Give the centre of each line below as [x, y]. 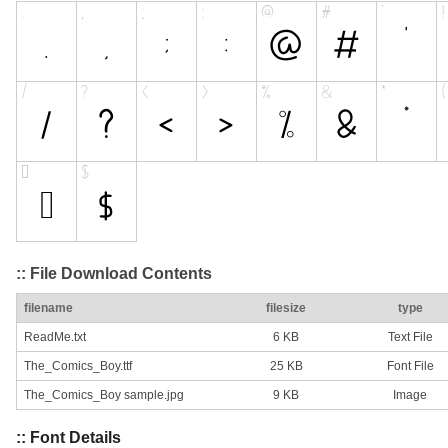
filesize [286, 308]
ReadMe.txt [55, 337]
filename [48, 308]
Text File [410, 337]
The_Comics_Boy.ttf [78, 366]
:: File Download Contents [114, 273]
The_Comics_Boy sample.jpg [104, 395]
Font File [410, 366]
